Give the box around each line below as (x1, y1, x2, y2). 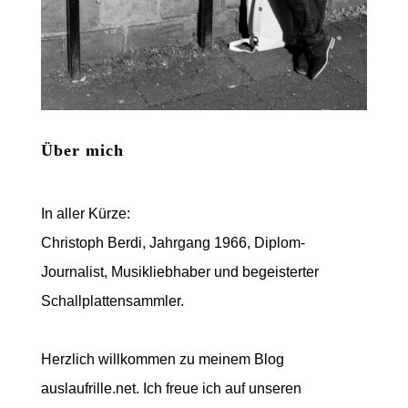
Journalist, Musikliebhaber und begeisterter (40, 264, 319, 280)
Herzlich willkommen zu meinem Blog (40, 352, 284, 368)
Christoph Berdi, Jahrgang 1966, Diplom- (40, 235, 305, 251)
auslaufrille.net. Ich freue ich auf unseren (40, 381, 301, 397)
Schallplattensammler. (40, 293, 184, 310)
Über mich (40, 141, 124, 160)
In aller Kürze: (40, 206, 130, 222)
